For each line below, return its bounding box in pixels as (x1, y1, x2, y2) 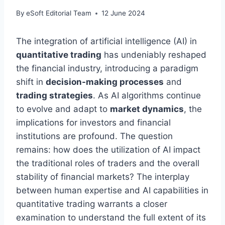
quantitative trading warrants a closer (16, 199, 167, 209)
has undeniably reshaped (101, 50, 206, 60)
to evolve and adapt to (16, 104, 110, 115)
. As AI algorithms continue (93, 90, 201, 101)
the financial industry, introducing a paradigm (16, 63, 198, 74)
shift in (16, 77, 46, 87)
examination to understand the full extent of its (16, 212, 206, 223)
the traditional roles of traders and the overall (16, 158, 199, 169)
